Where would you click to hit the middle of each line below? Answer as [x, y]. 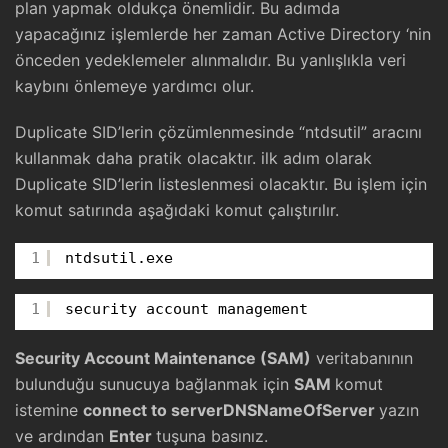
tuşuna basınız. [212, 435]
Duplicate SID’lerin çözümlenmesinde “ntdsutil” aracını [218, 131]
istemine [49, 409]
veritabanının [362, 357]
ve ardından [62, 435]
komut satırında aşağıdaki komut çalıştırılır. [177, 209]
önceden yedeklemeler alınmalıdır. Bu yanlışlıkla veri [210, 59]
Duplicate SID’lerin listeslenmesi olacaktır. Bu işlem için [221, 183]
